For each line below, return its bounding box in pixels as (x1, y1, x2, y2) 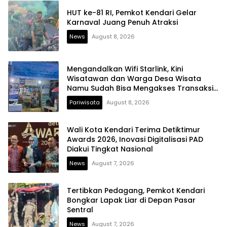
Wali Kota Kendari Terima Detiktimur (67, 124, 200, 135)
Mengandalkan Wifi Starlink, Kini (67, 63, 183, 74)
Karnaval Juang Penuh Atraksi (67, 17, 178, 28)
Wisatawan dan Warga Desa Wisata (67, 73, 201, 84)
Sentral (67, 204, 93, 215)
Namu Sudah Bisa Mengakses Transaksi (67, 83, 213, 93)
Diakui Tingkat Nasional (67, 143, 153, 154)
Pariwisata (69, 98, 100, 106)
